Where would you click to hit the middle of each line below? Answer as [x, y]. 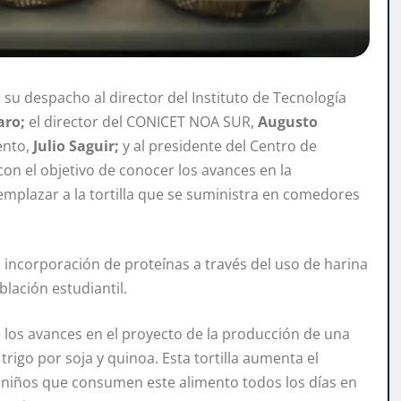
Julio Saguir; [76, 146]
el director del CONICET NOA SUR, [140, 122]
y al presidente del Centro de [218, 146]
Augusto [286, 122]
